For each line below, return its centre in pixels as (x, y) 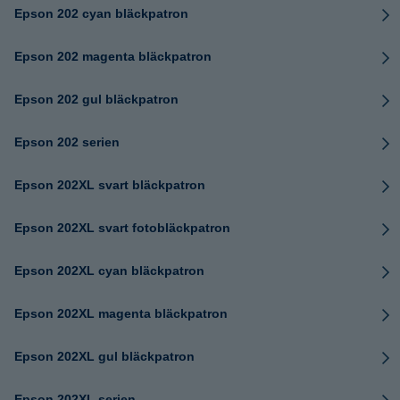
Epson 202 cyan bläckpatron (101, 13)
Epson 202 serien (67, 142)
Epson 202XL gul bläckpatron (104, 356)
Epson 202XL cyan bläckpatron (109, 271)
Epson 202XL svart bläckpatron (110, 185)
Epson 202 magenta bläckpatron (113, 56)
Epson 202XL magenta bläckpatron (121, 313)
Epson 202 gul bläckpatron (96, 99)
